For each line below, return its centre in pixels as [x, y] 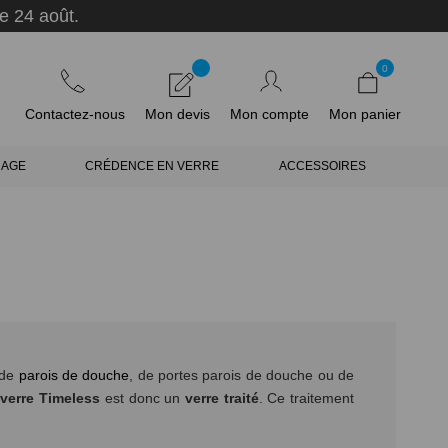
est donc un [142, 398]
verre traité [221, 398]
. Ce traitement [306, 398]
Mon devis [177, 114]
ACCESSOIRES [323, 166]
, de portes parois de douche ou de [242, 375]
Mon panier [365, 114]
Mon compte [269, 114]
